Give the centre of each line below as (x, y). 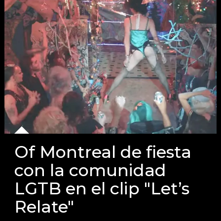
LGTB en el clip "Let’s (102, 188)
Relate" (44, 207)
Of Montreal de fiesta (103, 152)
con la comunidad (91, 170)
